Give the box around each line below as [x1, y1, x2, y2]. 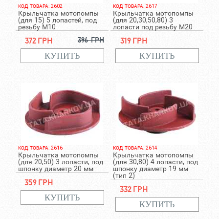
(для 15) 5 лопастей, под [18, 16, 97, 24]
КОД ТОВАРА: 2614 [112, 145, 157, 151]
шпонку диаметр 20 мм [18, 165, 93, 173]
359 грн [24, 177, 53, 187]
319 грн [120, 35, 148, 45]
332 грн [119, 184, 148, 194]
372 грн [25, 35, 53, 45]
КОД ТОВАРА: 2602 [18, 3, 63, 9]
